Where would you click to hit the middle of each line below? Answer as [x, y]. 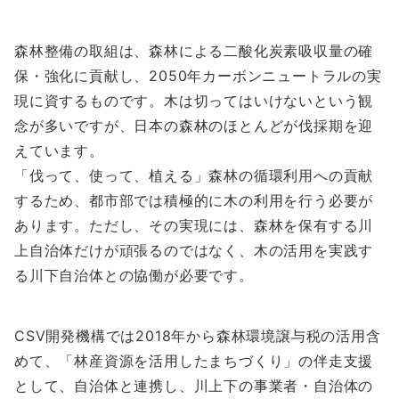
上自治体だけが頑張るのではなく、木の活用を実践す [194, 250]
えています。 [59, 151]
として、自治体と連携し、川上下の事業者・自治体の [194, 386]
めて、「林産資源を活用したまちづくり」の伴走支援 [194, 361]
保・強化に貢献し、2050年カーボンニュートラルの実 [198, 76]
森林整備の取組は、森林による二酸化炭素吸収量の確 [194, 51]
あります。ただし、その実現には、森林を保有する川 [194, 225]
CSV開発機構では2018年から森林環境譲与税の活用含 [198, 336]
